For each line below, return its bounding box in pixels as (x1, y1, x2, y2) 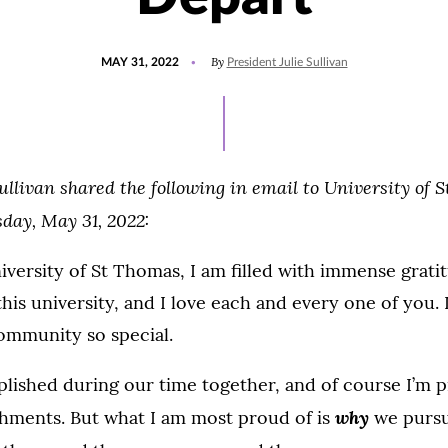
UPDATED (177, 47, 234, 59)
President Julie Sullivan (226, 56, 348, 68)
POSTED (99, 47, 147, 59)
